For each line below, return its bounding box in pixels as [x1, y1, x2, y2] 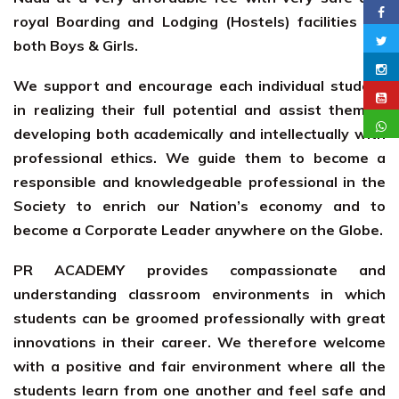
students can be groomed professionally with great [13, 309, 386, 327]
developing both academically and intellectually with [13, 125, 386, 142]
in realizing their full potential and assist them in [13, 101, 386, 118]
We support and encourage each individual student [13, 77, 386, 94]
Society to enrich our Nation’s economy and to [13, 197, 386, 215]
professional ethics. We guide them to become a [13, 149, 386, 167]
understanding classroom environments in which [13, 285, 386, 303]
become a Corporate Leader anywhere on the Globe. [13, 221, 383, 239]
